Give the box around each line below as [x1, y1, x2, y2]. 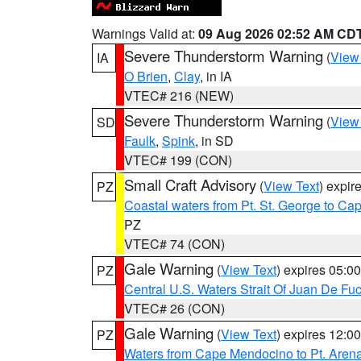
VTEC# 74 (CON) [124, 234, 225, 253]
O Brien [124, 67, 168, 85]
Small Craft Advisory [124, 174, 256, 195]
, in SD [195, 131, 234, 150]
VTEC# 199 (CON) [124, 151, 232, 169]
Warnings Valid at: [92, 24, 198, 43]
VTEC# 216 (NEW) [124, 86, 234, 105]
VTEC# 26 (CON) [124, 299, 225, 317]
